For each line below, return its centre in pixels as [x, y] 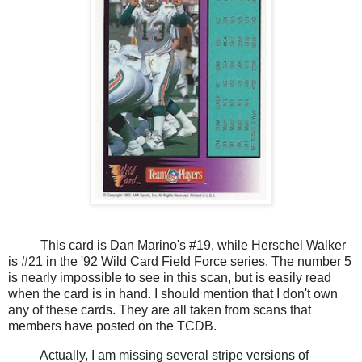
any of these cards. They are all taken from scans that [160, 310]
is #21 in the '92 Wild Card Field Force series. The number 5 [180, 262]
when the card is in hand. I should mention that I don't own [173, 294]
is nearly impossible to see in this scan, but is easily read [170, 278]
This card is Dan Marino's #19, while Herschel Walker [177, 246]
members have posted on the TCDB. [112, 326]
